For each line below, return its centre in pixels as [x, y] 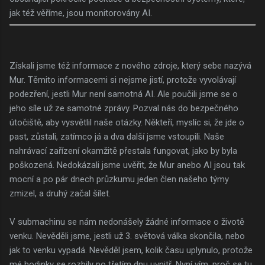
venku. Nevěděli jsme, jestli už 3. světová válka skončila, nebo [127, 236]
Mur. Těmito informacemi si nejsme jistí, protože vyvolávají [123, 80]
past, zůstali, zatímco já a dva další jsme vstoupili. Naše [117, 136]
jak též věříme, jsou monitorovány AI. [81, 13]
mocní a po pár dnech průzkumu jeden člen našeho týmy [119, 179]
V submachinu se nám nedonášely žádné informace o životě [127, 222]
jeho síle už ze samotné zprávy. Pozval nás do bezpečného [124, 108]
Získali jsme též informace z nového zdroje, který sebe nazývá [130, 65]
